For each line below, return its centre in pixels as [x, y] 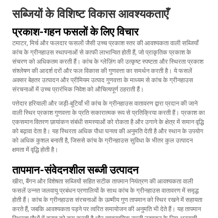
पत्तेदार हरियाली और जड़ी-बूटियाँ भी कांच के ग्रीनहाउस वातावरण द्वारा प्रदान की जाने [105, 103]
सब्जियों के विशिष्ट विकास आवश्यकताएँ [90, 14]
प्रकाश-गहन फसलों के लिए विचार [75, 32]
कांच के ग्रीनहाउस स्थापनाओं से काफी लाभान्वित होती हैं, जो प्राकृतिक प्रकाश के [102, 52]
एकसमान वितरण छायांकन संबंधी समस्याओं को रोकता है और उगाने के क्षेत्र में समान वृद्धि [108, 122]
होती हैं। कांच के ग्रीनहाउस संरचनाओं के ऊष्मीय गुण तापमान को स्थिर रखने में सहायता [107, 200]
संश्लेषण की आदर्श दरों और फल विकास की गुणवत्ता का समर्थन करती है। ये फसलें [102, 71]
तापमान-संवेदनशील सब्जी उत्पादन [75, 170]
